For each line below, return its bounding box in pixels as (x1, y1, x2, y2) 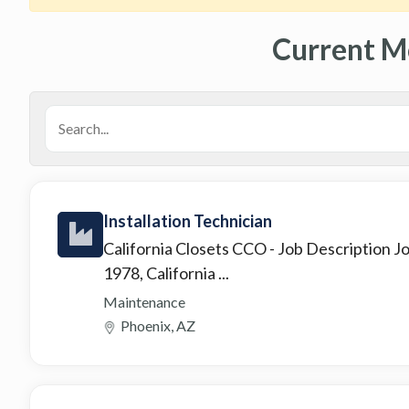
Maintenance (103, 292, 185, 310)
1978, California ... (103, 262, 229, 283)
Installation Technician (103, 210, 272, 231)
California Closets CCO (103, 237, 269, 258)
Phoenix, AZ (121, 316, 195, 334)
